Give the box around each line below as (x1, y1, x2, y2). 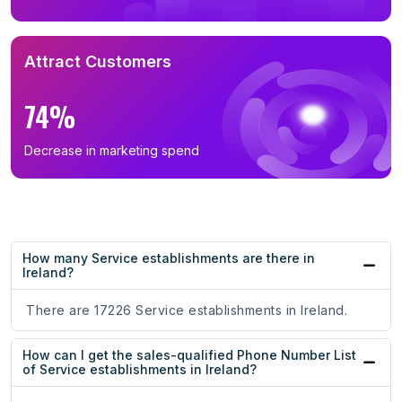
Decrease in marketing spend (24, 143, 199, 159)
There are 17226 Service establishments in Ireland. (26, 302, 347, 319)
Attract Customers (24, 52, 171, 72)
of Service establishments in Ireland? (22, 362, 257, 378)
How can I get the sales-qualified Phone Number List (22, 347, 356, 363)
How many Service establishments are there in (22, 250, 315, 267)
